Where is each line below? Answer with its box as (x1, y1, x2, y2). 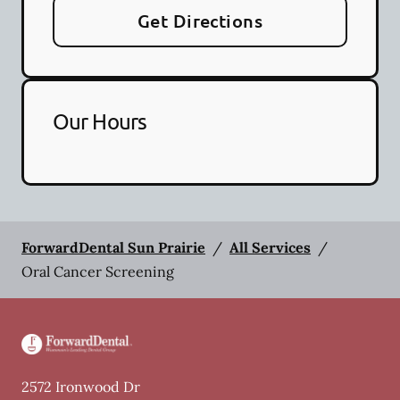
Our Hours (53, 108, 146, 134)
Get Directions (137, 9, 263, 32)
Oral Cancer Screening (21, 262, 174, 280)
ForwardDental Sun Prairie (21, 238, 205, 256)
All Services (229, 238, 311, 256)
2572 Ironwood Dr (21, 378, 140, 396)
